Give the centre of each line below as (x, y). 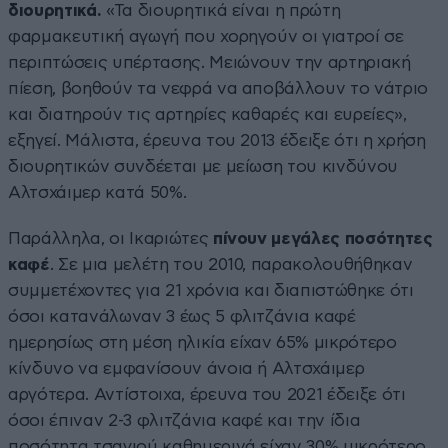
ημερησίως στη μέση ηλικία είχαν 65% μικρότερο (202, 342)
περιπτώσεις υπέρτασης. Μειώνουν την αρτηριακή (209, 62)
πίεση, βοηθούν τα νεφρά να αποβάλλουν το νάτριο (218, 88)
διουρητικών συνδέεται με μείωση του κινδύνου (203, 166)
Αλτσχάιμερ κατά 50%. (97, 192)
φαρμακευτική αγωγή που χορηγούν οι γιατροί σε (206, 36)
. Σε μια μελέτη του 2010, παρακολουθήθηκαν (231, 264)
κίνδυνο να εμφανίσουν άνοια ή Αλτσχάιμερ (186, 368)
